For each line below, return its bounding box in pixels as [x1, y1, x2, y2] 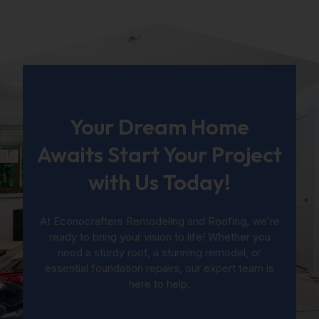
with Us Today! [88, 168, 231, 196]
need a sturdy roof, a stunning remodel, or [58, 245, 261, 259]
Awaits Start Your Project [37, 140, 282, 168]
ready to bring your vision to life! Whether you [48, 229, 271, 244]
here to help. [129, 276, 190, 291]
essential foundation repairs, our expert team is [45, 261, 274, 275]
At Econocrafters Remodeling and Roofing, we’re [39, 214, 280, 228]
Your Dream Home [70, 113, 249, 140]
